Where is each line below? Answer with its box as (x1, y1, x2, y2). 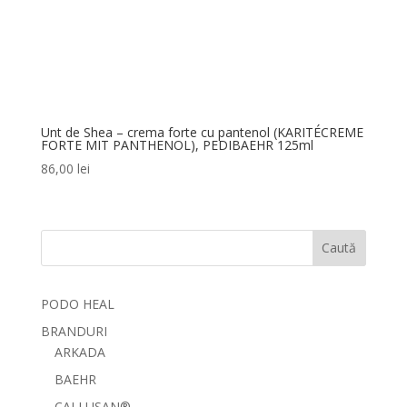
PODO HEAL (40, 294, 114, 313)
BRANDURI (40, 322, 107, 340)
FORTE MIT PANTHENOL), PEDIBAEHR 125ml (40, 136, 313, 154)
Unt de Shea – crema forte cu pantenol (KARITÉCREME (40, 124, 363, 142)
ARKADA (54, 342, 105, 361)
